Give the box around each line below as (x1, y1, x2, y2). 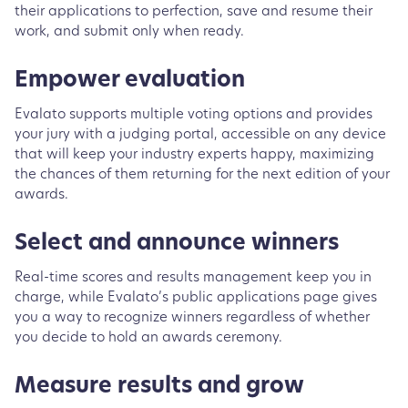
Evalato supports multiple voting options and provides (15, 107, 372, 122)
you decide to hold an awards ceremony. (15, 331, 293, 345)
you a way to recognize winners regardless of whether (15, 311, 370, 325)
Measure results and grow (15, 375, 310, 398)
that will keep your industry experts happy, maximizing (15, 148, 374, 162)
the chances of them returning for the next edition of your (15, 168, 390, 182)
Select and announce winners (15, 232, 344, 255)
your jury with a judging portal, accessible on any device (15, 127, 386, 142)
